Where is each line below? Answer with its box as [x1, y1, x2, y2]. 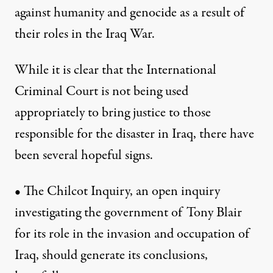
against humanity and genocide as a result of [15, 3, 244, 23]
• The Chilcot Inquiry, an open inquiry [15, 182, 220, 202]
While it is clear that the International [15, 60, 216, 80]
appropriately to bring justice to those [15, 103, 211, 123]
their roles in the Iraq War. [15, 24, 155, 44]
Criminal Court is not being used [15, 82, 188, 102]
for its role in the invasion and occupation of [15, 224, 249, 244]
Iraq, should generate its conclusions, [15, 246, 208, 266]
